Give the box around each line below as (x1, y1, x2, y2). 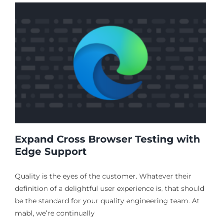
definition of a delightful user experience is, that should (14, 184, 204, 193)
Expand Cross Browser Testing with (14, 133, 200, 146)
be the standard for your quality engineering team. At (14, 196, 200, 206)
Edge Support (14, 146, 87, 158)
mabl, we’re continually (14, 209, 95, 218)
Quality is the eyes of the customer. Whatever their (14, 172, 191, 181)
